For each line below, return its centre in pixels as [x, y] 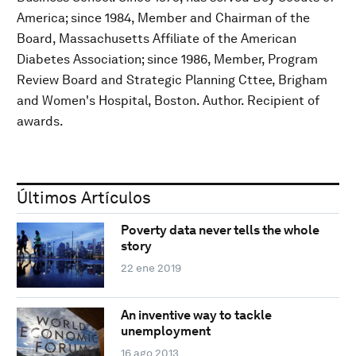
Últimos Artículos [84, 197]
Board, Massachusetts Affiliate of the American [157, 38]
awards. [40, 121]
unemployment [165, 331]
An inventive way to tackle [196, 315]
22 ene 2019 [151, 268]
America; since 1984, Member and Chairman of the [163, 17]
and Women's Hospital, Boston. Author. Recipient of [168, 100]
